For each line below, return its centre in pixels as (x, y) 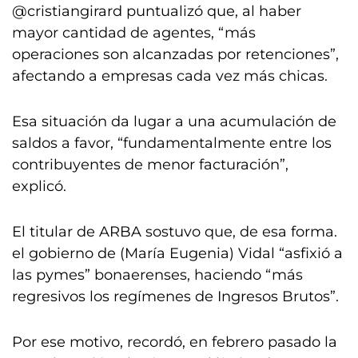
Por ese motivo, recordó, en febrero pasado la (175, 342)
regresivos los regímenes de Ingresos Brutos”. (175, 296)
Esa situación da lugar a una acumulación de (174, 121)
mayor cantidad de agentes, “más (134, 33)
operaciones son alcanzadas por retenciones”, (175, 54)
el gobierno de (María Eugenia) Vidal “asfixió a (177, 253)
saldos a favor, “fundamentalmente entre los (172, 143)
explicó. (39, 186)
